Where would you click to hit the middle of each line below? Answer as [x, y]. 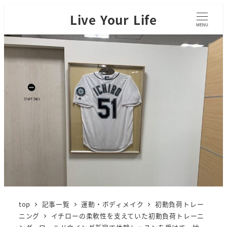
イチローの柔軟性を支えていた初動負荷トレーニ [128, 215]
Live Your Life [113, 19]
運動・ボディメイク [112, 204]
